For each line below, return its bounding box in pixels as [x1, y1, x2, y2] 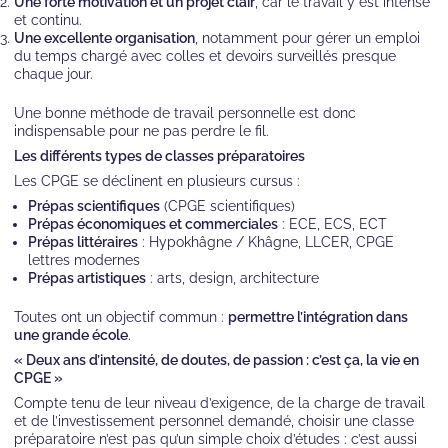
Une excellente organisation [14, 29, 195, 46]
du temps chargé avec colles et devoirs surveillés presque [14, 47, 396, 64]
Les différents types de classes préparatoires [14, 147, 305, 164]
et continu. [14, 11, 82, 28]
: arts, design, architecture [146, 269, 319, 286]
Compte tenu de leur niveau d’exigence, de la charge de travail [14, 394, 425, 411]
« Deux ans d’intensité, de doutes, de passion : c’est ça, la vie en [14, 351, 419, 368]
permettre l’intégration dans [228, 308, 408, 325]
